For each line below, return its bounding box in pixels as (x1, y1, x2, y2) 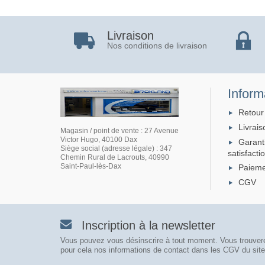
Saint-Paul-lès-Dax (60, 161, 121, 170)
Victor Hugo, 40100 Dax (60, 135, 137, 144)
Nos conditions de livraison (106, 41, 207, 51)
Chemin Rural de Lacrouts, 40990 (60, 153, 169, 161)
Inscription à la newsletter (82, 219, 215, 232)
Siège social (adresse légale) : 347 (60, 144, 172, 153)
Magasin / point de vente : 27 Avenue (60, 126, 179, 135)
